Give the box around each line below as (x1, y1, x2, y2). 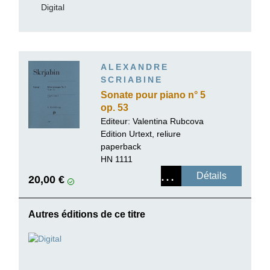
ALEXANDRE (101, 61, 169, 72)
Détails (196, 171, 227, 181)
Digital (40, 2, 64, 12)
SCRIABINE (101, 74, 163, 84)
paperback (101, 142, 141, 152)
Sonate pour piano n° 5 (101, 90, 206, 101)
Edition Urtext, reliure (101, 129, 181, 139)
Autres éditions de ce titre (28, 209, 145, 220)
